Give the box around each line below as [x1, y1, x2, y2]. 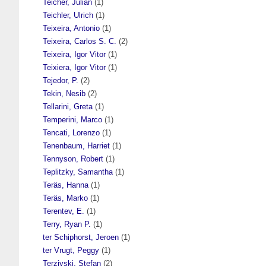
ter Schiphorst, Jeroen [43, 232, 119, 242]
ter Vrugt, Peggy [43, 245, 99, 255]
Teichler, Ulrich [43, 10, 93, 20]
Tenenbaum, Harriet [43, 141, 110, 150]
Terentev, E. [43, 206, 84, 216]
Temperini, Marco [43, 115, 102, 124]
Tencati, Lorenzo [43, 128, 100, 137]
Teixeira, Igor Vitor [43, 49, 106, 59]
